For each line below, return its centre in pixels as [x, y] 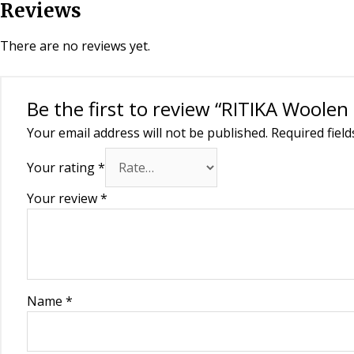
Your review [64, 199]
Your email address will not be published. [147, 133]
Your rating [62, 168]
